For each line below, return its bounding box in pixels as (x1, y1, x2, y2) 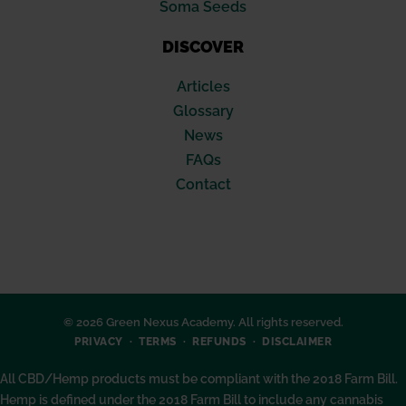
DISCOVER (162, 37, 244, 57)
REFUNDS (192, 335, 246, 349)
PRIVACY (74, 335, 123, 349)
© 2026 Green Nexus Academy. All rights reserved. (63, 315, 343, 330)
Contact (175, 176, 231, 194)
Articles (176, 78, 230, 96)
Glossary (172, 102, 234, 121)
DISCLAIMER (262, 335, 332, 349)
